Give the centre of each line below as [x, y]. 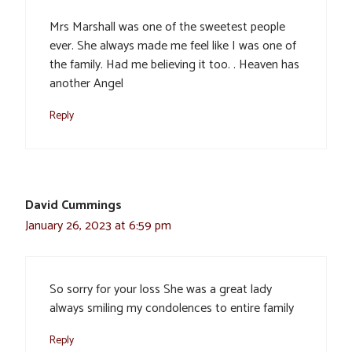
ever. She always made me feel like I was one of [173, 46]
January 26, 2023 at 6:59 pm [98, 226]
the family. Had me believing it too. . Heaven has [174, 65]
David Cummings [73, 206]
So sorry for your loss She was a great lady [161, 290]
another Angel [86, 84]
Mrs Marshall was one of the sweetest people [167, 27]
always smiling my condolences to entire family [172, 309]
